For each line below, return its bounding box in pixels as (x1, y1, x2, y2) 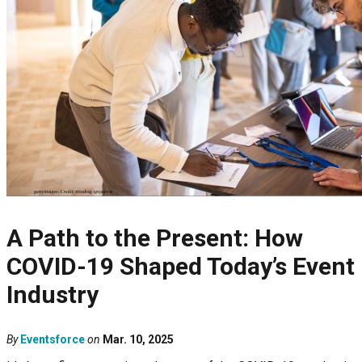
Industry (6, 280, 99, 309)
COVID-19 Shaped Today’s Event (6, 252, 355, 281)
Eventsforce (20, 333, 85, 347)
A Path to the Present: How (6, 224, 303, 253)
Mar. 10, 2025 (103, 333, 174, 347)
